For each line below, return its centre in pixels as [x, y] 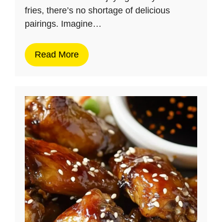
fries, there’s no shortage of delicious [97, 10]
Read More [57, 54]
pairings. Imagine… [63, 24]
